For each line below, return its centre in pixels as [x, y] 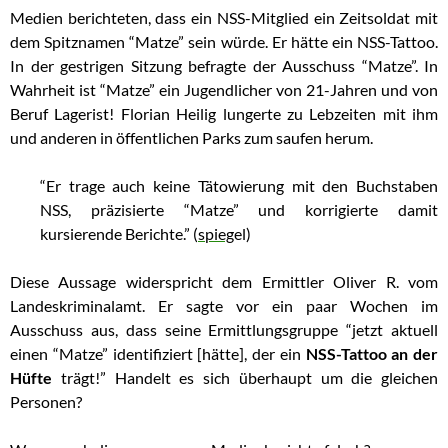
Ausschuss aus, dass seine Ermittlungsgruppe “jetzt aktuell [224, 330]
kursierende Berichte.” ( [119, 234]
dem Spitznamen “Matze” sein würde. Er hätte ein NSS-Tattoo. [224, 42]
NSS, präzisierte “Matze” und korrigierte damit [239, 210]
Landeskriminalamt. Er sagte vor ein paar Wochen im [224, 306]
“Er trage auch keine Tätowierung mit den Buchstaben [239, 186]
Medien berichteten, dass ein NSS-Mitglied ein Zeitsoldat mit [224, 18]
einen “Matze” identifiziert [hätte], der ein [158, 354]
